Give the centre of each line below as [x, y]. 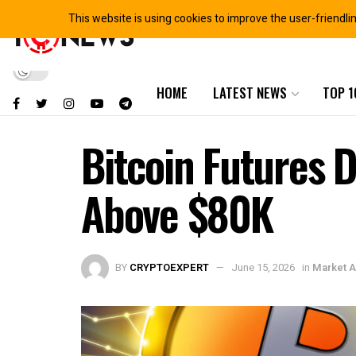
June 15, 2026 [263, 268]
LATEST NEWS [250, 93]
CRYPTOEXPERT [169, 268]
